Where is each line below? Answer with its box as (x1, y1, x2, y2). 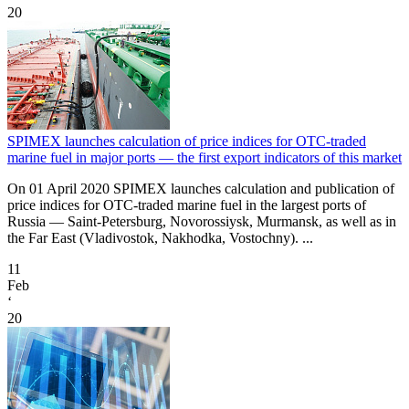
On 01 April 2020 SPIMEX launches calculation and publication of (7, 181, 394, 197)
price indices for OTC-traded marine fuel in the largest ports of (7, 197, 366, 214)
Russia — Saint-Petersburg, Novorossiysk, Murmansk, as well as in (7, 214, 396, 230)
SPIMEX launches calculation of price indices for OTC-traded (7, 133, 366, 150)
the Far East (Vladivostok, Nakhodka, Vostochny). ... (7, 230, 313, 246)
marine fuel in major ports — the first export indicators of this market (7, 150, 402, 166)
